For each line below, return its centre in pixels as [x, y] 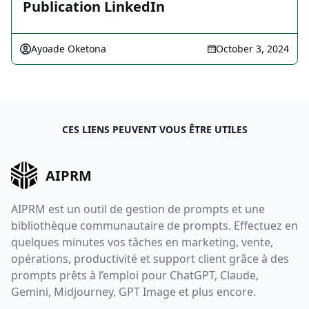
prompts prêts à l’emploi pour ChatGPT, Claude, [135, 275]
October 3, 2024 [252, 49]
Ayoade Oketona [69, 49]
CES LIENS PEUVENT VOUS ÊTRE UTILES [154, 130]
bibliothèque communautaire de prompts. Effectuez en [154, 225]
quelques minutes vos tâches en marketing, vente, [142, 242]
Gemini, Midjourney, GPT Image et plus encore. [133, 291]
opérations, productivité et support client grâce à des [150, 258]
